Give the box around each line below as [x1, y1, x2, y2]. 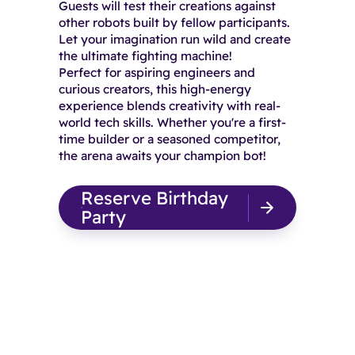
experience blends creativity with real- [58, 98, 281, 114]
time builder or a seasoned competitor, [58, 132, 281, 147]
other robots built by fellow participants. [58, 15, 290, 31]
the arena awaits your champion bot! [58, 148, 266, 164]
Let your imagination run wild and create [58, 32, 291, 48]
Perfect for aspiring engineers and [58, 65, 255, 81]
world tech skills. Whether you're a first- [58, 115, 286, 131]
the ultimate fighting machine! [58, 48, 232, 64]
